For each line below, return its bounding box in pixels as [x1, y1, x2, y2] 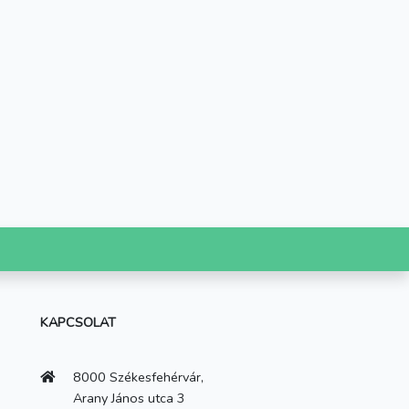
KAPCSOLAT [40, 312, 117, 331]
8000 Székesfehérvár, [69, 367, 204, 386]
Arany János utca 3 [40, 388, 186, 407]
